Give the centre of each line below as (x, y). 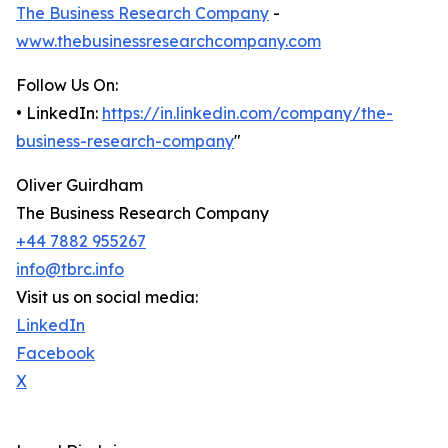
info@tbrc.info (70, 269)
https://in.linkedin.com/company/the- (247, 113)
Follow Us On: (67, 85)
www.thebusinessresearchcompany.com (168, 41)
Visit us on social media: (107, 297)
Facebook (55, 353)
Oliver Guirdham (79, 185)
